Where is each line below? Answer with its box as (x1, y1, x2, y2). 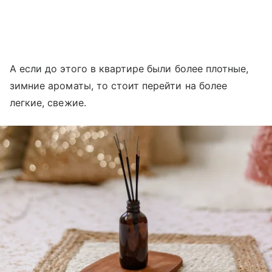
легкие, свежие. (10, 96, 86, 109)
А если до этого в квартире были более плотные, (10, 62, 249, 75)
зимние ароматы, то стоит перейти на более (10, 79, 227, 92)
